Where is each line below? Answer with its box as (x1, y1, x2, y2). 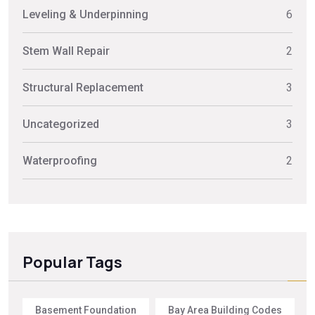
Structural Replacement (22, 80, 143, 94)
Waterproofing (22, 153, 97, 167)
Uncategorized (22, 117, 99, 131)
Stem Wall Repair (22, 44, 110, 58)
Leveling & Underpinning (22, 7, 148, 21)
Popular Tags (22, 251, 122, 273)
